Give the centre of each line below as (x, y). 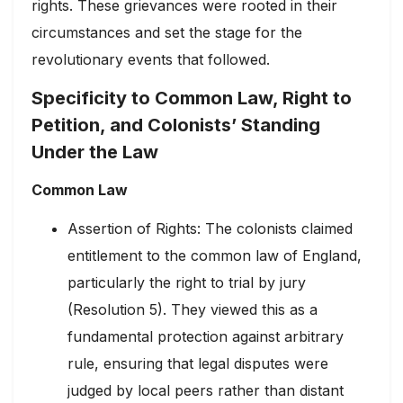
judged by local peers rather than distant (206, 391)
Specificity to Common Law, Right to (192, 98)
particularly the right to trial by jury (187, 283)
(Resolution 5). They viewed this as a (193, 310)
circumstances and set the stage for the (167, 32)
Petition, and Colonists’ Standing (176, 125)
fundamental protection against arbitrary (206, 337)
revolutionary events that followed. (151, 59)
